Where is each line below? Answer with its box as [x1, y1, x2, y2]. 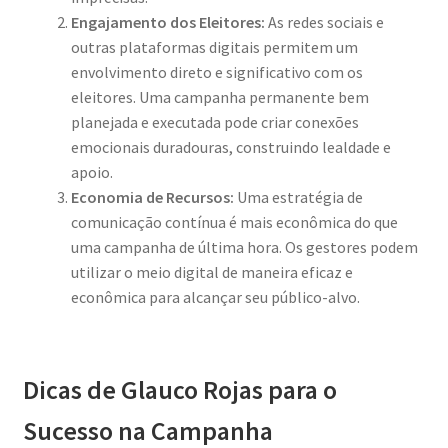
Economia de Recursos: [70, 187, 234, 208]
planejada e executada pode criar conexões [70, 112, 359, 133]
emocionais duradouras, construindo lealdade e [70, 137, 391, 158]
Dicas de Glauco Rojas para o [22, 373, 337, 406]
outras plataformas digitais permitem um [70, 37, 358, 58]
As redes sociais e [264, 12, 384, 33]
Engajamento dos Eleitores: [70, 12, 265, 33]
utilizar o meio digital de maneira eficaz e [70, 262, 353, 283]
